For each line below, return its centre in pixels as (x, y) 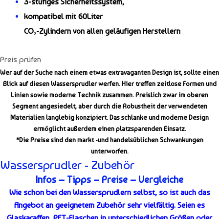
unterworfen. (109, 151)
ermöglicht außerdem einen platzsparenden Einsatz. (109, 129)
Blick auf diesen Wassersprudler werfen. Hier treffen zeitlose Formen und (109, 84)
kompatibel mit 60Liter (64, 16)
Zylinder (53, 31)
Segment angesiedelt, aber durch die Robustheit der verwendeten (109, 106)
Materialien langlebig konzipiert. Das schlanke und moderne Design (109, 118)
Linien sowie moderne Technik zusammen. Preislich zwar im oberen (109, 95)
